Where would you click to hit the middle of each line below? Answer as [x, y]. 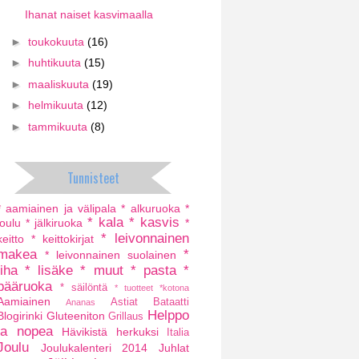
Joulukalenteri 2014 [94, 347]
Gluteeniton [75, 315]
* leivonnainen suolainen [111, 254]
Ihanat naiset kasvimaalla [89, 14]
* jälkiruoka [54, 222]
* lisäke [49, 270]
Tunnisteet [93, 177]
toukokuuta [57, 41]
